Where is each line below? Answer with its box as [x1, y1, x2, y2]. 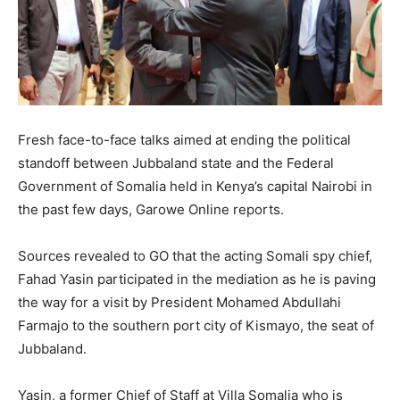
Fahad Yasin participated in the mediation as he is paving [18, 270, 376, 287]
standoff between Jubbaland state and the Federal [18, 154, 334, 171]
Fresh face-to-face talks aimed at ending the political [18, 130, 351, 148]
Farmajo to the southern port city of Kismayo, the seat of [18, 316, 374, 334]
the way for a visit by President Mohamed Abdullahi [18, 293, 341, 311]
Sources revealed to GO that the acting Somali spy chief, [18, 246, 372, 264]
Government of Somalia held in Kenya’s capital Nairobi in [18, 177, 372, 195]
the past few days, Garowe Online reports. [18, 200, 284, 218]
